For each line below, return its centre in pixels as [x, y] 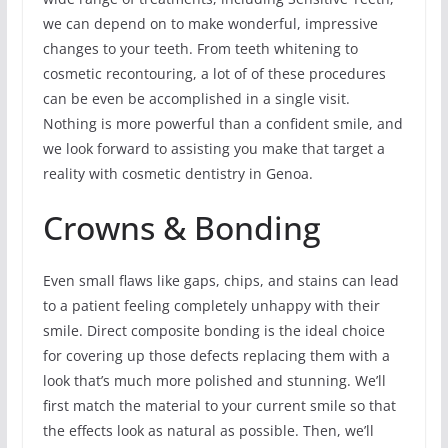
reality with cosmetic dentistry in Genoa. [177, 173]
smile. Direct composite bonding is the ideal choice [213, 330]
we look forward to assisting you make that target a [213, 148]
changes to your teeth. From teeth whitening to [200, 48]
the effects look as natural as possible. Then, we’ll [208, 430]
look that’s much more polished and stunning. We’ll [214, 380]
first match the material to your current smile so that [219, 405]
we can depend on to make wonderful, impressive [210, 23]
